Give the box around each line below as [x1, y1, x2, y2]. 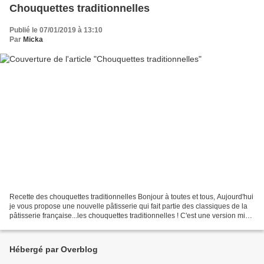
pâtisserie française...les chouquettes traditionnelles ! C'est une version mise [9, 212, 253, 220]
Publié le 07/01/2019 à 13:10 [9, 25, 103, 34]
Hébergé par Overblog [9, 245, 98, 255]
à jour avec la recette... [9, 221, 81, 230]
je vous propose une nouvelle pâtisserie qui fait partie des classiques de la [9, 202, 247, 211]
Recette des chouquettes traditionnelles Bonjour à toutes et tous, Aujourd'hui [9, 193, 253, 202]
